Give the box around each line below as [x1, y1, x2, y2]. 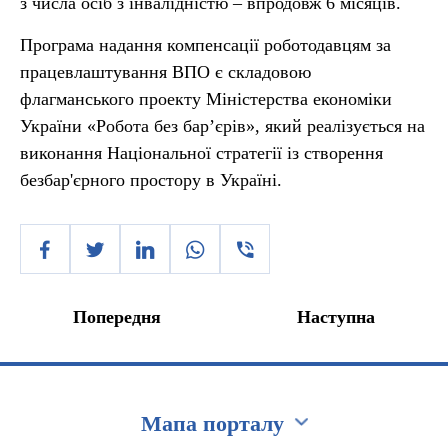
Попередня [73, 307, 161, 327]
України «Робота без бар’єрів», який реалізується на [20, 116, 425, 136]
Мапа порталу [141, 411, 284, 436]
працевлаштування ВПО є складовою [20, 62, 311, 82]
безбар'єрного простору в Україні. [20, 170, 282, 190]
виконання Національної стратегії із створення [20, 143, 383, 163]
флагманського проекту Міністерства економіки [20, 89, 392, 109]
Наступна [297, 307, 375, 327]
